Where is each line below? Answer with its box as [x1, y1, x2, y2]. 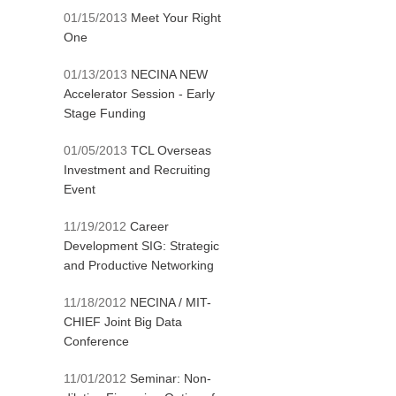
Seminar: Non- [130, 371, 211, 385]
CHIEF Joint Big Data [64, 315, 182, 329]
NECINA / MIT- [130, 295, 211, 309]
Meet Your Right [131, 11, 221, 25]
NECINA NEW [131, 67, 208, 81]
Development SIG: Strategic [64, 239, 219, 253]
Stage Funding [64, 106, 146, 120]
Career [130, 219, 169, 233]
